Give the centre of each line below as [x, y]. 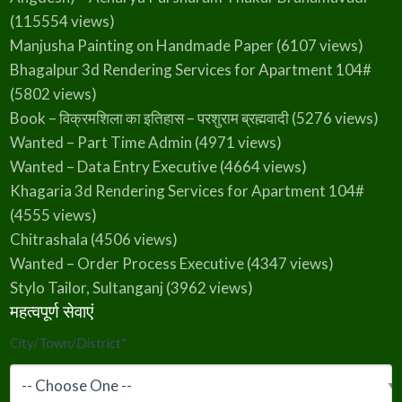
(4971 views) [236, 142]
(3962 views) [208, 288]
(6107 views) [318, 45]
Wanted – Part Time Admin [100, 142]
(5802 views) [53, 94]
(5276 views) [333, 118]
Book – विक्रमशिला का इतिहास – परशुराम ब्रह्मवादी [149, 118]
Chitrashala [48, 239]
